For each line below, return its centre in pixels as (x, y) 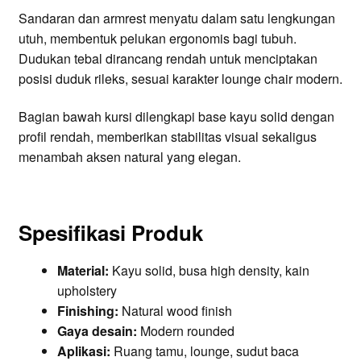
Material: (83, 270)
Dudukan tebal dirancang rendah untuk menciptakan (168, 58)
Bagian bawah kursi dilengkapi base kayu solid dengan (176, 117)
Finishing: (87, 310)
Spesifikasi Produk (110, 232)
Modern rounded (185, 330)
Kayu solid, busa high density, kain (209, 270)
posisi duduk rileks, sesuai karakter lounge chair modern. (180, 78)
